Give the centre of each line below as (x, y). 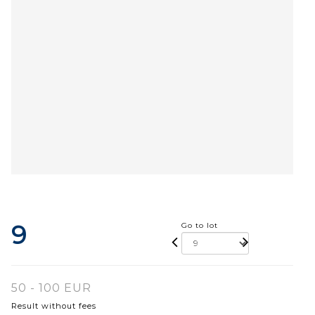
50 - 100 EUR (51, 288)
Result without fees (54, 306)
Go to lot (200, 225)
